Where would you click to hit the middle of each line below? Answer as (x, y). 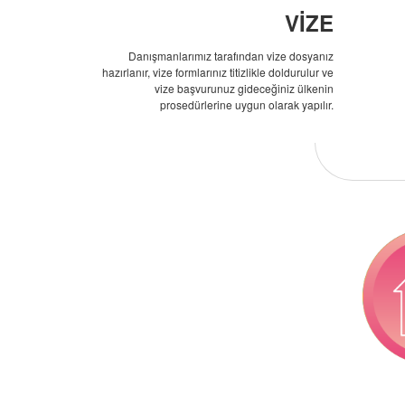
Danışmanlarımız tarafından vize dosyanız (231, 56)
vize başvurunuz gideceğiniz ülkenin (244, 88)
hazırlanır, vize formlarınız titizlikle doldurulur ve (217, 72)
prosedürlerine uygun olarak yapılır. (246, 104)
